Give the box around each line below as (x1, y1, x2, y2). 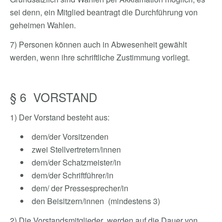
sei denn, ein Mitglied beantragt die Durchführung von (10, 6, 198, 18)
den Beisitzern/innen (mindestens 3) (30, 195, 160, 207)
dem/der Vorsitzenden (30, 131, 111, 142)
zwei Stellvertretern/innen (30, 144, 121, 155)
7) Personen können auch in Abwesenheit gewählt (10, 39, 187, 50)
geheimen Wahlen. (10, 19, 76, 31)
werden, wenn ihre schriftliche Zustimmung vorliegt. (10, 52, 190, 63)
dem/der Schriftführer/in (30, 169, 113, 181)
